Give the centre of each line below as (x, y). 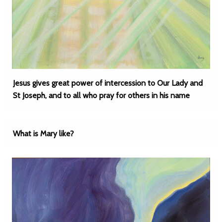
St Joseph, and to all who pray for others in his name (101, 95)
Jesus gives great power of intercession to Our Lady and (108, 83)
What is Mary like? (43, 134)
